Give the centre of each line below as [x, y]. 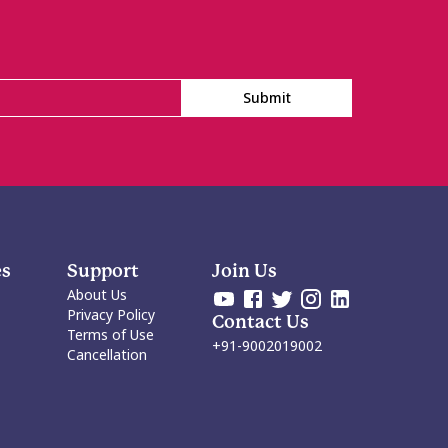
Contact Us [260, 322]
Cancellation [107, 354]
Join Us [244, 272]
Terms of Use [111, 334]
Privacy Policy [111, 314]
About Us [97, 294]
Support [103, 272]
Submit [266, 97]
